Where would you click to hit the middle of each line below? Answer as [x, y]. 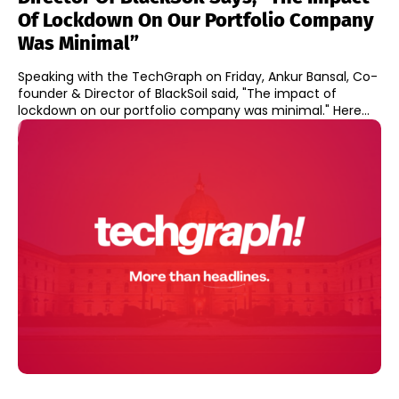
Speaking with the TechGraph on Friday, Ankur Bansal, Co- [198, 77]
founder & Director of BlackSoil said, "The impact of [177, 94]
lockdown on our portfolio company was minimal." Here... [351, 111]
